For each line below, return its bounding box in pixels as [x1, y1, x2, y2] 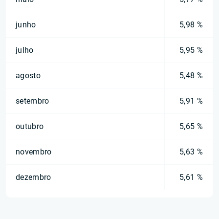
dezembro [16, 173, 51, 182]
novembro [16, 147, 52, 156]
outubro [16, 122, 44, 131]
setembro [16, 96, 49, 106]
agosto [16, 71, 41, 80]
